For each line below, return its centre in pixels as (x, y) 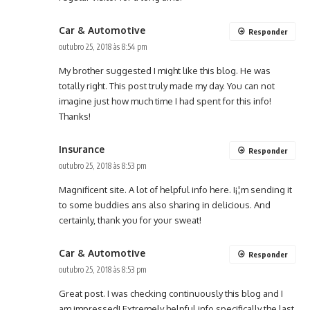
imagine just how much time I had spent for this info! (165, 101)
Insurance (82, 149)
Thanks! (75, 117)
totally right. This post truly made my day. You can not (167, 86)
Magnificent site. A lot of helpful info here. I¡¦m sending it (175, 190)
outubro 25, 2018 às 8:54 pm (103, 47)
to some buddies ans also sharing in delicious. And (165, 205)
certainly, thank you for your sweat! (130, 220)
